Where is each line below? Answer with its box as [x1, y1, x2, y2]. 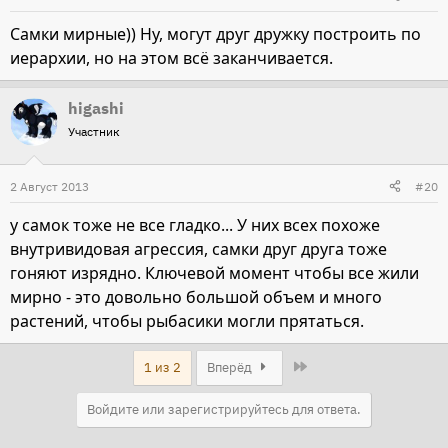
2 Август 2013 [10, 178, 89, 194]
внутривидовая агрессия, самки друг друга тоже [10, 237, 387, 260]
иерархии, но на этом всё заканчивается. [10, 46, 333, 69]
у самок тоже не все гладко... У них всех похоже [10, 213, 380, 236]
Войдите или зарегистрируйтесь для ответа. [87, 400, 361, 418]
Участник [68, 123, 120, 139]
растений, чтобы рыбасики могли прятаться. [10, 309, 364, 332]
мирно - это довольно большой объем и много [10, 285, 382, 308]
